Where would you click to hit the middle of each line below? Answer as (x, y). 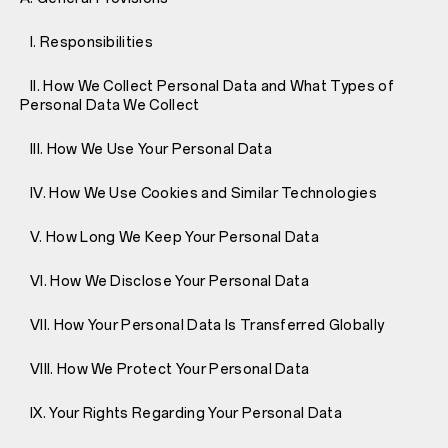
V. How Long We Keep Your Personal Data (170, 237)
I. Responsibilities (87, 42)
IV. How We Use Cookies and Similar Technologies (198, 193)
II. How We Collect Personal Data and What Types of (207, 86)
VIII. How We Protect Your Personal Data (165, 369)
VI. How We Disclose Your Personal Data (165, 281)
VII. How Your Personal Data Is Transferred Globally (202, 325)
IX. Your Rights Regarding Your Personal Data (181, 413)
